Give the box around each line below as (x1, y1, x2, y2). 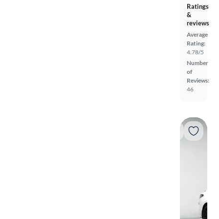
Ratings (187, 2, 209, 10)
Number (187, 59, 208, 66)
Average (187, 30, 208, 38)
